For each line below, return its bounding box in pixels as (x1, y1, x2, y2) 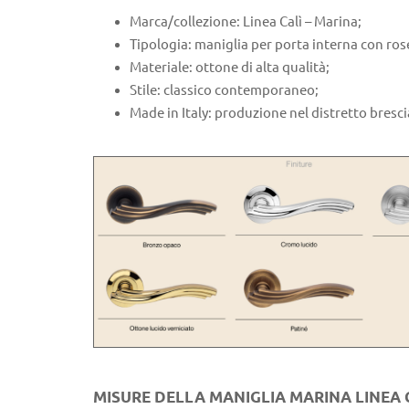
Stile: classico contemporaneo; (130, 82, 319, 99)
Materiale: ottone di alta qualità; (130, 59, 330, 76)
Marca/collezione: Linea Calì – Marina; (130, 14, 362, 30)
